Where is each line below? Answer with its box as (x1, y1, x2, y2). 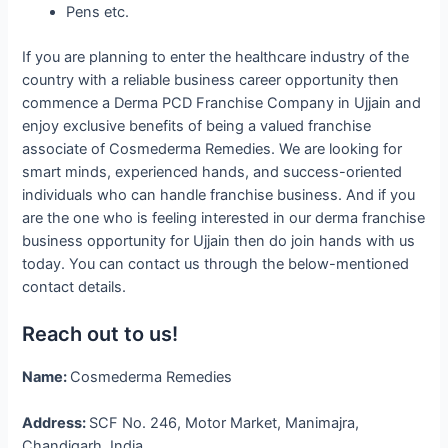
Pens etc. (66, 2, 130, 21)
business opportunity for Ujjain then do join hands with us (22, 231, 416, 250)
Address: (22, 414, 90, 433)
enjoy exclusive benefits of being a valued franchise (22, 116, 372, 135)
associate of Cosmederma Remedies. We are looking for (22, 139, 403, 158)
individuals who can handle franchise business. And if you (22, 185, 416, 204)
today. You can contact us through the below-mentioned (22, 254, 410, 273)
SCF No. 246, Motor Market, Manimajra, (89, 414, 360, 433)
